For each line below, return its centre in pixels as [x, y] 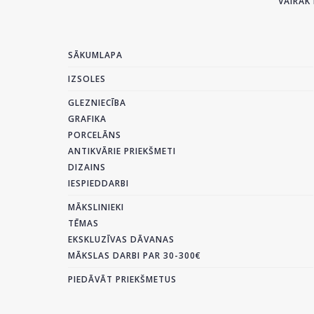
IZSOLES [87, 78]
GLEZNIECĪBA [97, 102]
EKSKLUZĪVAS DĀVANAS [121, 239]
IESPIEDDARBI [98, 183]
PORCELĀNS [95, 135]
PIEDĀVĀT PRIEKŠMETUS [122, 279]
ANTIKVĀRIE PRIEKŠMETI [122, 151]
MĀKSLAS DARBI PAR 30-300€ [135, 255]
